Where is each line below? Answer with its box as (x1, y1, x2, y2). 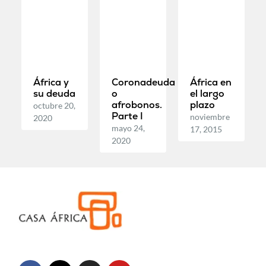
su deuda (33, 87, 75, 100)
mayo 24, (111, 122, 145, 133)
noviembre (190, 111, 230, 122)
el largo (190, 87, 225, 100)
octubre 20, (33, 100, 75, 110)
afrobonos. (111, 98, 162, 111)
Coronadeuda (111, 75, 175, 88)
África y (33, 75, 69, 88)
